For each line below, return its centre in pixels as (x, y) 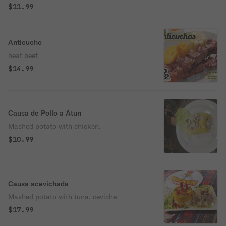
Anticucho (25, 42)
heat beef (23, 55)
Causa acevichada (38, 184)
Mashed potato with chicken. (54, 126)
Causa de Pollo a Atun (45, 113)
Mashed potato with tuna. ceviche (62, 197)
